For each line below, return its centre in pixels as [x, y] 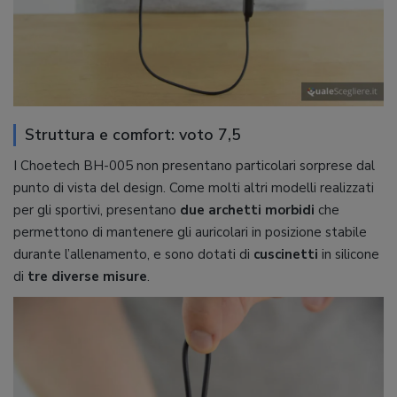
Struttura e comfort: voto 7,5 [133, 135]
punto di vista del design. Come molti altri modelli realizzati [194, 188]
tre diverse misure [87, 277]
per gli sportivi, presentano [97, 210]
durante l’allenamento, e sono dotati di [133, 255]
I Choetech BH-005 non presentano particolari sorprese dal [194, 166]
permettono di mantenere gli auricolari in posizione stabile [190, 233]
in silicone [350, 255]
